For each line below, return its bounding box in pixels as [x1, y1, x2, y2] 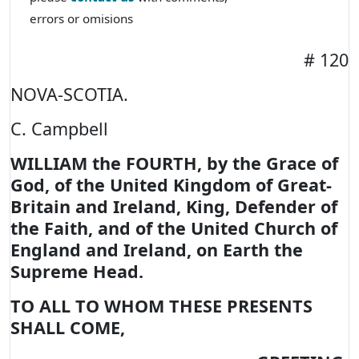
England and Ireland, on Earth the [10, 238, 303, 261]
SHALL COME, [10, 316, 125, 339]
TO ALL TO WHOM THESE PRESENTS [10, 294, 313, 317]
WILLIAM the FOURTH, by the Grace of [10, 151, 338, 175]
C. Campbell [10, 117, 108, 140]
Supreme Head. [10, 260, 143, 283]
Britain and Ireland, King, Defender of [10, 195, 337, 218]
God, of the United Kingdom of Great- [10, 173, 332, 196]
